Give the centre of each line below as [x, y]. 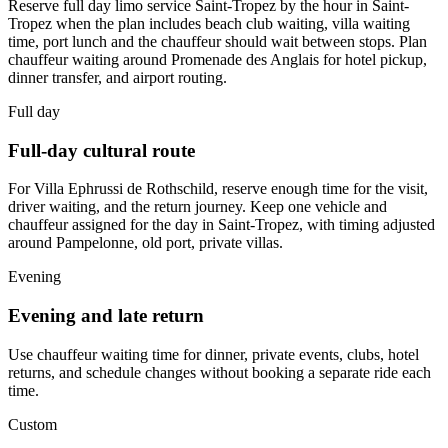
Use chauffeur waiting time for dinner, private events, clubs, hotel [213, 354]
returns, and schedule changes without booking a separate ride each [219, 372]
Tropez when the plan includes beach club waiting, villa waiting [209, 23]
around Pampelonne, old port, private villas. [145, 243]
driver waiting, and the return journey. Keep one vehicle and [197, 207]
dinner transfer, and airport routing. [117, 77]
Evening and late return [106, 316]
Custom [32, 424]
